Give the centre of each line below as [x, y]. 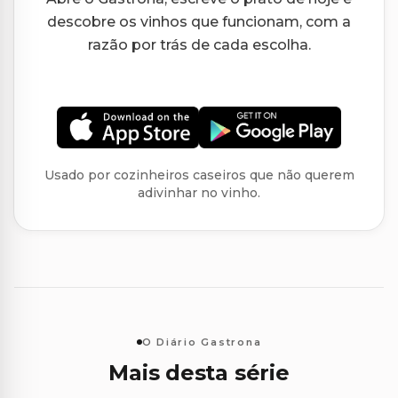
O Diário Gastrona [202, 342]
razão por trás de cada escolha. [199, 44]
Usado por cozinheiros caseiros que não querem [199, 175]
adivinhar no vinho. [199, 193]
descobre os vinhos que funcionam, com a [199, 21]
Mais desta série [199, 373]
